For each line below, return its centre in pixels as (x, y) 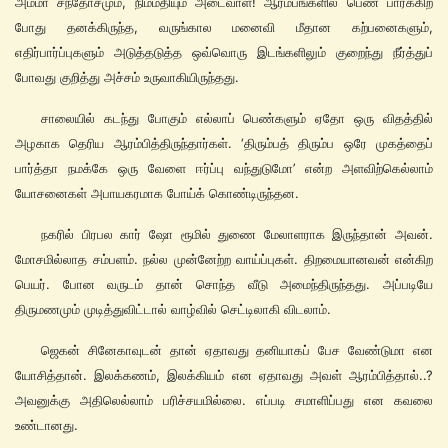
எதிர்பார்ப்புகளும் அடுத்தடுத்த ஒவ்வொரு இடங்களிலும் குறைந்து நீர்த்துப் (224, 52)
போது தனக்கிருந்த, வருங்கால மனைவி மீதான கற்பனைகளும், (224, 27)
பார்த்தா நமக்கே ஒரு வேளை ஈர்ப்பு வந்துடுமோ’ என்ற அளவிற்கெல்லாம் (224, 168)
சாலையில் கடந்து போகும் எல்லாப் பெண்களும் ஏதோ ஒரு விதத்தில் (237, 118)
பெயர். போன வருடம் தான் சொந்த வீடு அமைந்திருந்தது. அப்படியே (224, 284)
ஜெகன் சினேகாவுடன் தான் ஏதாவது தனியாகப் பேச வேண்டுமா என (237, 350)
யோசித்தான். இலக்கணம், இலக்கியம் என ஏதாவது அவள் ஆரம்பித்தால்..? (224, 375)
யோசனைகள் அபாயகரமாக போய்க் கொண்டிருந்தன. (157, 193)
